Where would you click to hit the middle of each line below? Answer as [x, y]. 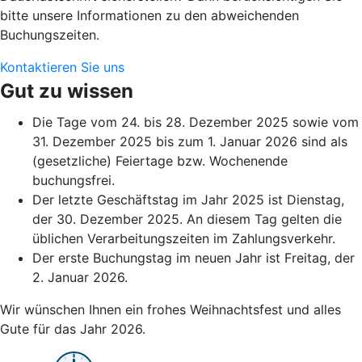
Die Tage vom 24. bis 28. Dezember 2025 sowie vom [196, 122]
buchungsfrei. [74, 180]
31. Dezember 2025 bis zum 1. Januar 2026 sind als [190, 141]
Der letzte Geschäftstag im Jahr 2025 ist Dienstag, [188, 199]
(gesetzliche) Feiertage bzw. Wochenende [160, 160]
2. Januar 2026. [80, 277]
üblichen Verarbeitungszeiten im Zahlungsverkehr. [184, 238]
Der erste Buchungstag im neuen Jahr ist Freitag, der [194, 257]
